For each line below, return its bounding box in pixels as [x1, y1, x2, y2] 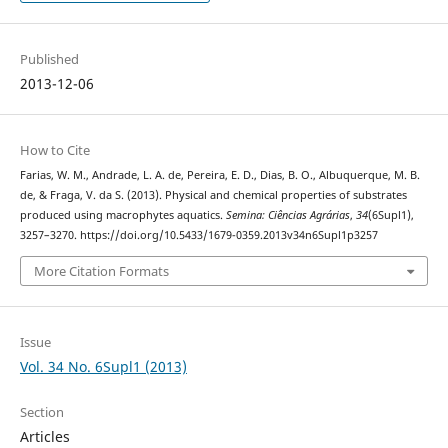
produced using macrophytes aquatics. [19, 208, 226, 223]
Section [19, 402, 64, 421]
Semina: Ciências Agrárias [225, 208, 350, 223]
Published [19, 50, 79, 69]
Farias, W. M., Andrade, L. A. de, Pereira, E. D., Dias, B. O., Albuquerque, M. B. [19, 168, 420, 183]
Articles [19, 426, 70, 446]
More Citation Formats [33, 261, 169, 280]
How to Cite [19, 141, 90, 160]
